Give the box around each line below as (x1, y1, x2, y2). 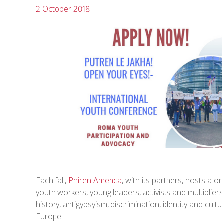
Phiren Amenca (66, 175, 122, 186)
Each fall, (36, 175, 66, 186)
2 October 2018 (36, 3, 90, 14)
